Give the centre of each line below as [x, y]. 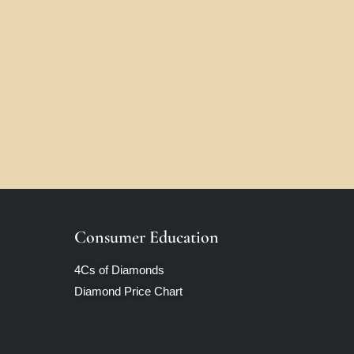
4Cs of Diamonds [119, 270]
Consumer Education [147, 237]
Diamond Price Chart [128, 291]
